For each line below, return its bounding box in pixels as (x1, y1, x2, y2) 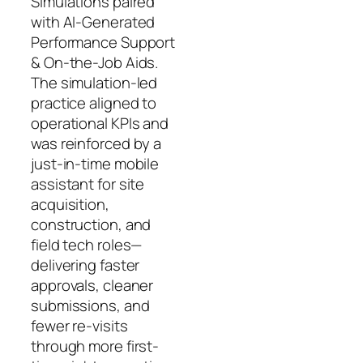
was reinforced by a (31, 132, 162, 154)
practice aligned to (31, 92, 157, 113)
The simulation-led (31, 71, 158, 93)
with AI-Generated (31, 11, 156, 32)
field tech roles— (31, 233, 143, 255)
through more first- (31, 335, 160, 357)
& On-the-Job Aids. (31, 51, 159, 73)
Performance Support (31, 31, 176, 53)
